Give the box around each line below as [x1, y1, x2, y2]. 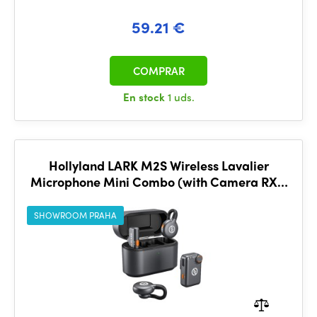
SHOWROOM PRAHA [34, 209, 117, 221]
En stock [122, 89, 168, 105]
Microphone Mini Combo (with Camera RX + [30, 173, 287, 190]
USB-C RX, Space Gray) [90, 189, 227, 207]
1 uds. [167, 89, 195, 105]
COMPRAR [132, 63, 185, 79]
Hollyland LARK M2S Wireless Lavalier [48, 156, 269, 174]
